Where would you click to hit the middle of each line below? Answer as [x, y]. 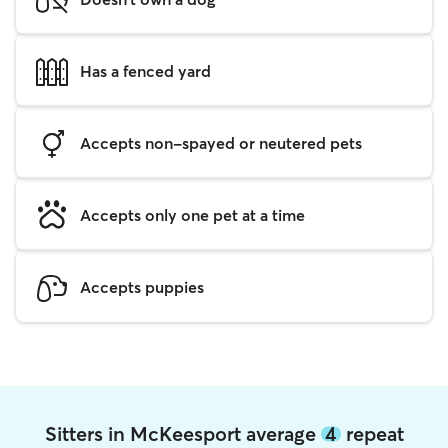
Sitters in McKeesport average [182, 433]
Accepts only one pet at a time [192, 214]
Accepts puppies [142, 286]
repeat [372, 433]
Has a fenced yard [145, 70]
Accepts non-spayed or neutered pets [221, 142]
